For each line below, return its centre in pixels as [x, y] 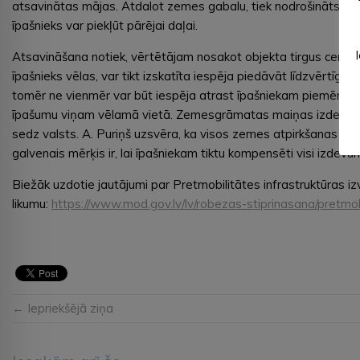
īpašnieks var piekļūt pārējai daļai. [105, 25]
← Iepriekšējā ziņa [63, 308]
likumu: [32, 203]
